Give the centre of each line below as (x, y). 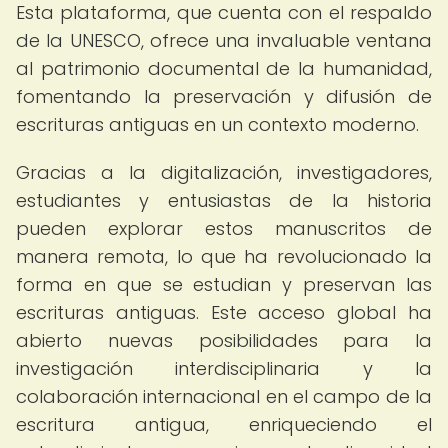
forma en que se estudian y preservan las (224, 284)
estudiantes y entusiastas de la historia (224, 200)
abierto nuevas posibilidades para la (224, 340)
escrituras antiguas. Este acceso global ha (224, 312)
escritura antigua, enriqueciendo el (224, 424)
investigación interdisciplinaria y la (224, 368)
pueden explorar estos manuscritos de (224, 228)
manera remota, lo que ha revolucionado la (224, 256)
